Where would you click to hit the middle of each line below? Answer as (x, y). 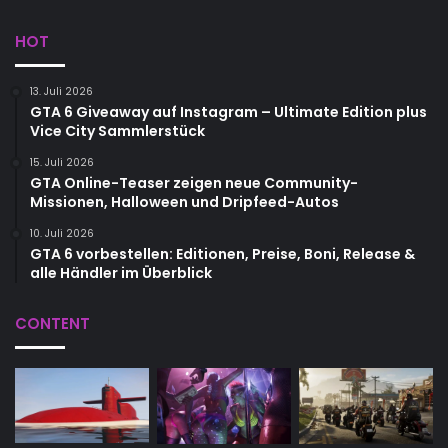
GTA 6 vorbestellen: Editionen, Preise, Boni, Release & (222, 254)
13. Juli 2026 (61, 92)
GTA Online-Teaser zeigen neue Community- (194, 183)
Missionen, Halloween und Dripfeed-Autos (184, 202)
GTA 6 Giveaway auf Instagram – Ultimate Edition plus (228, 112)
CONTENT (52, 324)
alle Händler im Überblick (121, 273)
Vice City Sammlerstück (117, 131)
